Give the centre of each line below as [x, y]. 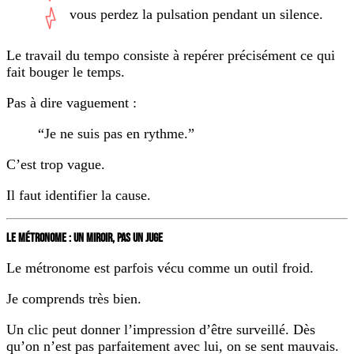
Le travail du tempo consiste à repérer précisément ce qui [171, 56]
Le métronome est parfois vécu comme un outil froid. [160, 267]
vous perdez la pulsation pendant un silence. [196, 15]
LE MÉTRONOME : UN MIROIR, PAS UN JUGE [85, 238]
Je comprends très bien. [74, 298]
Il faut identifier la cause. [79, 196]
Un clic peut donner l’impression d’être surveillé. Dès [161, 329]
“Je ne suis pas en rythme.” [116, 134]
